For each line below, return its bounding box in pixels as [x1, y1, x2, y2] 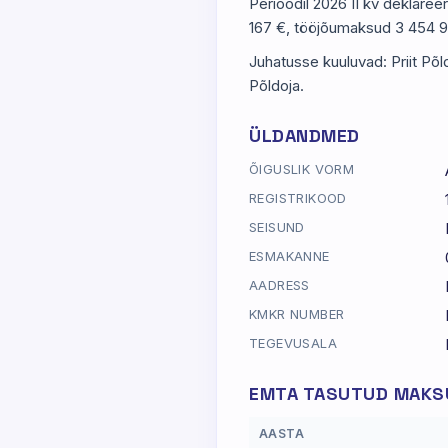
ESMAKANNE [249, 248, 330, 264]
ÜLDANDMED [249, 124, 360, 147]
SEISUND [249, 219, 305, 235]
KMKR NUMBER [249, 306, 345, 322]
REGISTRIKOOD [249, 190, 347, 206]
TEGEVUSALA [249, 335, 337, 351]
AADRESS [249, 277, 310, 293]
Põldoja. [249, 76, 304, 95]
